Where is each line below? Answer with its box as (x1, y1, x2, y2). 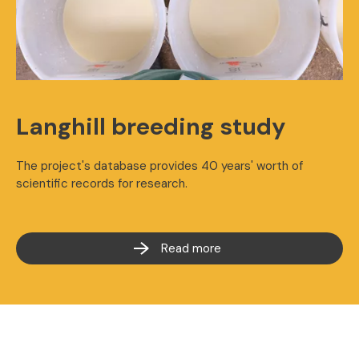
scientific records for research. (16, 175, 188, 192)
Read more (160, 240, 221, 256)
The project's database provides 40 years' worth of (16, 158, 303, 174)
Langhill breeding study (16, 111, 286, 142)
